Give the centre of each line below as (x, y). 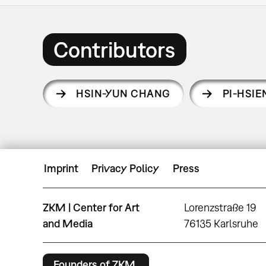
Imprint (61, 168)
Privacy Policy (126, 168)
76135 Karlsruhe (221, 223)
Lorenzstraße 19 (221, 207)
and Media (68, 223)
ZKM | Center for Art (91, 207)
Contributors (115, 49)
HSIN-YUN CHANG (123, 94)
